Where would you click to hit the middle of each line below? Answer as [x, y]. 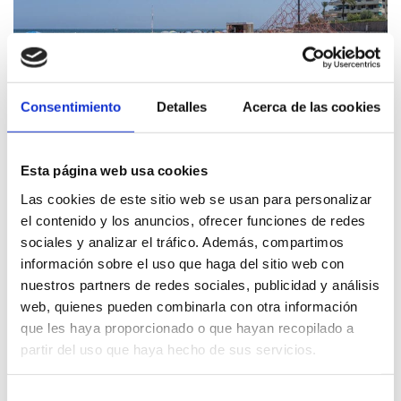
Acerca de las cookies [311, 107]
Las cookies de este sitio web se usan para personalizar [196, 199]
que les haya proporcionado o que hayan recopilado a [188, 328]
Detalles [182, 107]
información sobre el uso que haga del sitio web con [183, 263]
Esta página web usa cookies [114, 170]
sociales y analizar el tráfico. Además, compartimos [183, 242]
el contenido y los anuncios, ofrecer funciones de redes [193, 220]
